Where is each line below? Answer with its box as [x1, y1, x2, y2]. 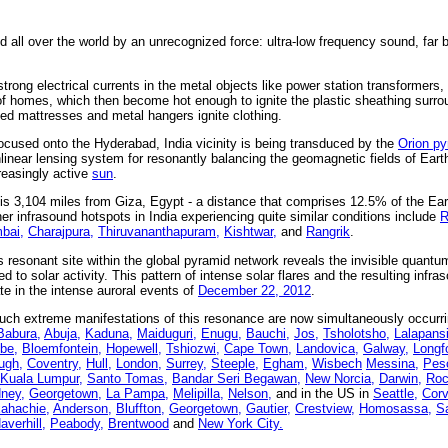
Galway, [363, 340, 409, 356]
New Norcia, [305, 370, 375, 386]
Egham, [263, 355, 308, 371]
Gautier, [246, 400, 291, 416]
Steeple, [211, 355, 259, 371]
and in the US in [272, 385, 373, 401]
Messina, [366, 355, 419, 371]
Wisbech [312, 355, 362, 371]
